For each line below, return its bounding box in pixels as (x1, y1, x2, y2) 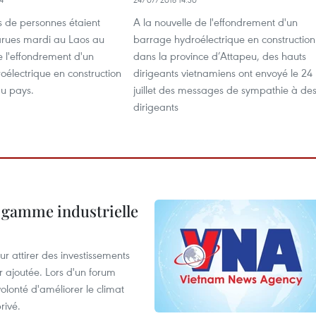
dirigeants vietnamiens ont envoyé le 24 (133, 66, 312, 80)
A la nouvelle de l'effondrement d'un (133, 15, 298, 29)
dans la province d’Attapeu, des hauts (133, 49, 306, 63)
